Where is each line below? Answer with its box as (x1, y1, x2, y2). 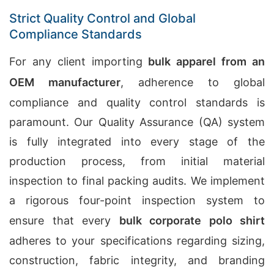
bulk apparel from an (148, 55, 265, 68)
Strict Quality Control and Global (9, 11, 196, 26)
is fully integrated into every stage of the (9, 135, 265, 148)
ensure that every (9, 214, 119, 227)
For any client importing (9, 55, 149, 68)
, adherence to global (120, 76, 265, 89)
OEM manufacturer (9, 76, 120, 89)
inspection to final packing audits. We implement (9, 174, 265, 187)
